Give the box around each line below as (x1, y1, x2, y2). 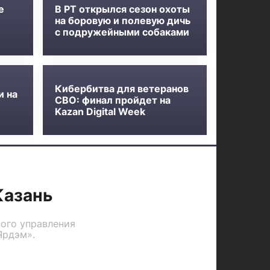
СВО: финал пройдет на (55, 93, 171, 106)
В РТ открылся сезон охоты (55, 2, 190, 15)
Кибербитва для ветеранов (55, 82, 189, 95)
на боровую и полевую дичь (55, 14, 191, 27)
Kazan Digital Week (55, 105, 146, 118)
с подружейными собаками (55, 25, 190, 38)
